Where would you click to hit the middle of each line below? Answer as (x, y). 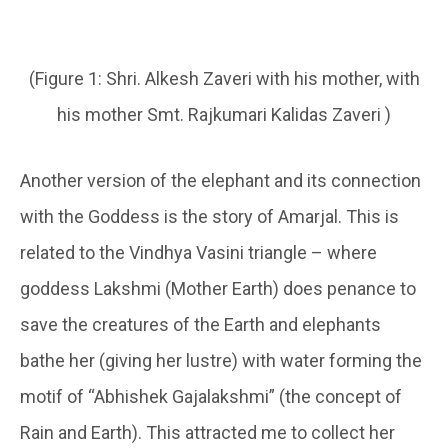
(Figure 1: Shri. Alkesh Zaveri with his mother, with (224, 79)
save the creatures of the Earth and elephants (200, 325)
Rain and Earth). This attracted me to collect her (207, 433)
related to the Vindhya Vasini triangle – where (198, 253)
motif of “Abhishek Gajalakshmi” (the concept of (211, 397)
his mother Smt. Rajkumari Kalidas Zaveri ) (224, 115)
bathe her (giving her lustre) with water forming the (221, 361)
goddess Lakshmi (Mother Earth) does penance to (218, 289)
